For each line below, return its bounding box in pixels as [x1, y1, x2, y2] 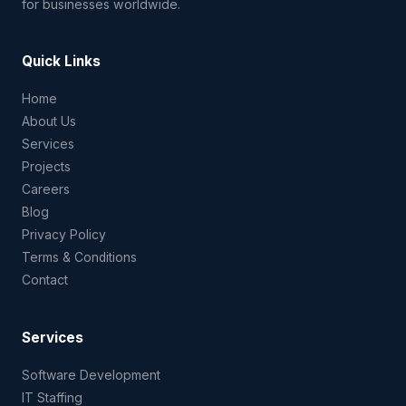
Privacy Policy [22, 227, 106, 242]
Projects [22, 159, 71, 174]
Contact [22, 273, 68, 287]
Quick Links [22, 53, 101, 70]
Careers [22, 182, 70, 197]
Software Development [22, 368, 160, 382]
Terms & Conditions [22, 250, 137, 265]
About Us [22, 114, 76, 129]
